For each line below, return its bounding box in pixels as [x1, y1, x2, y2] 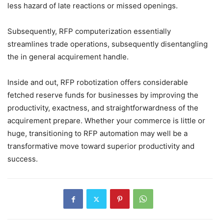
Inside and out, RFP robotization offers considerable [7, 78, 188, 87]
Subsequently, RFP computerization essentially [7, 27, 171, 36]
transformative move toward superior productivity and [7, 141, 194, 151]
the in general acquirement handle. [7, 52, 129, 62]
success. [7, 154, 38, 164]
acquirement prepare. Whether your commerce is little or [7, 116, 205, 126]
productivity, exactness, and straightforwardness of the [7, 103, 198, 113]
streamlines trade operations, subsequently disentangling [7, 39, 208, 49]
